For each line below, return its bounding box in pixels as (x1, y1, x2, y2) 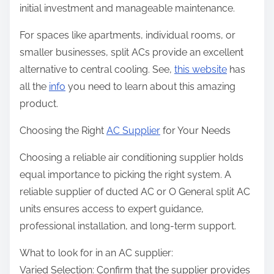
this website (174, 64, 227, 76)
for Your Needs (160, 125, 231, 137)
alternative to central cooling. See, (20, 64, 174, 76)
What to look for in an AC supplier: (20, 247, 173, 259)
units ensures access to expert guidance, (20, 203, 204, 215)
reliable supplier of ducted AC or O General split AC (20, 186, 250, 198)
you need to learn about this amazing (65, 81, 235, 93)
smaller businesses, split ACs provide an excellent (20, 46, 243, 59)
